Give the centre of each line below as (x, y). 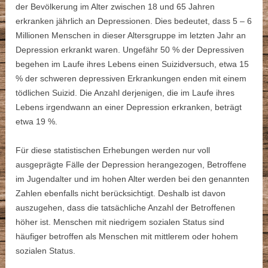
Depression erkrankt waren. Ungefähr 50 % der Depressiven (130, 50)
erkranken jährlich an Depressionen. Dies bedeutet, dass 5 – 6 (134, 21)
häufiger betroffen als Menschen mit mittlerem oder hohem (127, 237)
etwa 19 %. (37, 122)
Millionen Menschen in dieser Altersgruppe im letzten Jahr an (131, 36)
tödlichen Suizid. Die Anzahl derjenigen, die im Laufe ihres (125, 93)
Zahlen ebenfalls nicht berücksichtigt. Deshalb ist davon (121, 194)
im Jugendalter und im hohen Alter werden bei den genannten (133, 179)
